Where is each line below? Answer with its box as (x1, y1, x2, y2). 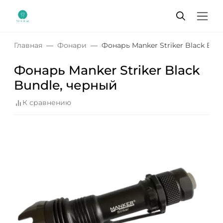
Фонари (57, 41, 87, 50)
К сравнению (22, 98, 71, 108)
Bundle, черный (14, 78, 117, 93)
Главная (14, 41, 42, 50)
